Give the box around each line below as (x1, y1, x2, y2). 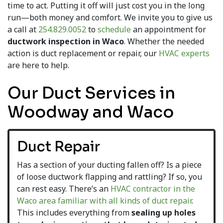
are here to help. (7, 60, 69, 71)
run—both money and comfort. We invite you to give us (7, 12, 213, 23)
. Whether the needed (124, 36, 204, 47)
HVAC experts (159, 48, 210, 59)
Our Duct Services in (7, 83, 175, 104)
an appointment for (131, 24, 206, 35)
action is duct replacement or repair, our (7, 48, 159, 59)
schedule (98, 24, 131, 35)
